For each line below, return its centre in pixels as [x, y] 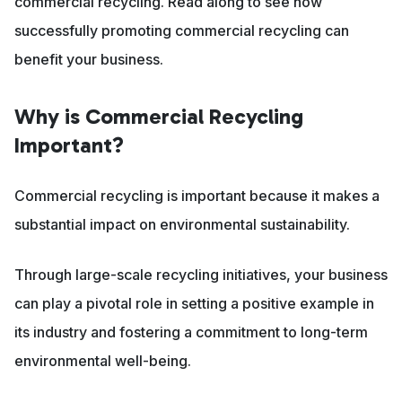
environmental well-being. [103, 361]
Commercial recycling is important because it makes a [197, 196]
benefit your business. [89, 60]
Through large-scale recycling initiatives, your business [201, 275]
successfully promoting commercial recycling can [182, 31]
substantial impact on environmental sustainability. [182, 225]
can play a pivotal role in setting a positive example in [194, 304]
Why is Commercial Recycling [159, 117]
